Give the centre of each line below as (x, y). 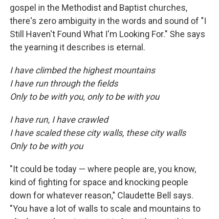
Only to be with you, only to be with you (85, 97)
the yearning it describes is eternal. (77, 47)
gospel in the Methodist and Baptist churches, (99, 8)
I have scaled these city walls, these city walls (98, 133)
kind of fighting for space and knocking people (99, 182)
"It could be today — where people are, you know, (103, 169)
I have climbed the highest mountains (82, 70)
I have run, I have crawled (59, 120)
